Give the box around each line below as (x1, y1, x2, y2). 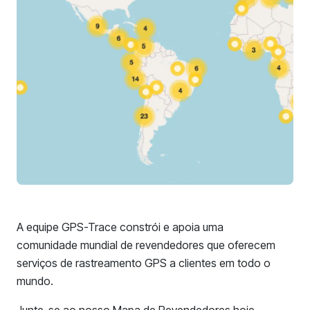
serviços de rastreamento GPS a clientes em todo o (17, 256, 271, 270)
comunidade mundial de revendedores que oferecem (17, 238, 275, 252)
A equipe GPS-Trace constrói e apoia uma (17, 220, 224, 234)
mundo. (17, 274, 53, 288)
